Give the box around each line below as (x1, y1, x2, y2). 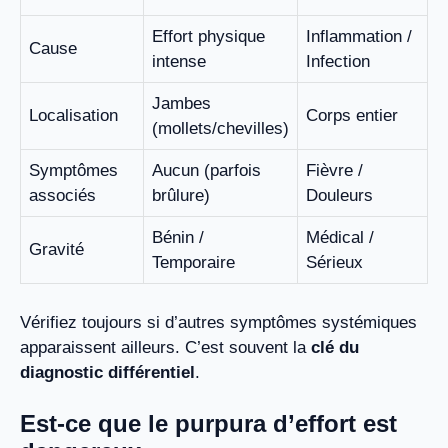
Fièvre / (306, 161, 363, 181)
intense (152, 52, 206, 72)
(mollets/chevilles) (152, 119, 289, 139)
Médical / (306, 228, 374, 248)
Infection (306, 52, 370, 72)
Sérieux (306, 253, 363, 273)
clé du (311, 337, 359, 357)
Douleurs (306, 186, 373, 206)
